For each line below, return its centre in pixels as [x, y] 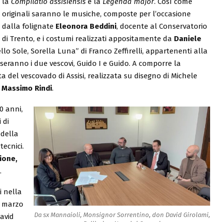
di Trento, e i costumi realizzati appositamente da [88, 38]
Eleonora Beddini [86, 26]
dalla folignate [28, 26]
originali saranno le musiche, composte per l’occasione [96, 14]
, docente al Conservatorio [162, 26]
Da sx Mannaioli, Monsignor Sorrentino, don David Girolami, [122, 215]
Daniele [187, 38]
